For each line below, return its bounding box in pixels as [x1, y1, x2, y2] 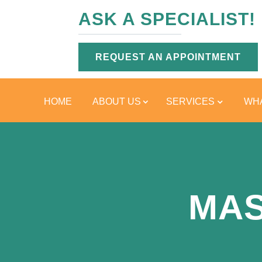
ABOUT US [92, 96, 141, 106]
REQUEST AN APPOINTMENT [95, 52, 242, 62]
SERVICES [166, 96, 215, 106]
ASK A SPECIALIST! [78, 9, 256, 29]
